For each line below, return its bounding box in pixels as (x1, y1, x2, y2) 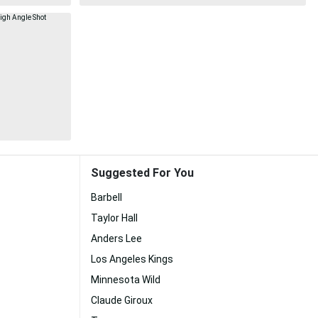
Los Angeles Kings (91, 253, 173, 265)
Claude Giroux (91, 295, 153, 306)
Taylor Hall (91, 212, 138, 224)
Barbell (91, 192, 122, 203)
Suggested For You (91, 166, 194, 180)
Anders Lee (91, 233, 142, 244)
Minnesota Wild (91, 274, 160, 285)
